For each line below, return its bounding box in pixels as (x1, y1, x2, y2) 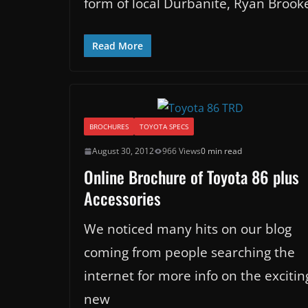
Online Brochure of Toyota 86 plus (84, 164, 299, 190)
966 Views (162, 145, 201, 157)
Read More (92, 39, 143, 53)
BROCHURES (89, 122, 129, 132)
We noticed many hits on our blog (84, 220, 291, 239)
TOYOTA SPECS (140, 122, 188, 132)
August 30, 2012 (92, 145, 154, 157)
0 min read (201, 145, 242, 157)
